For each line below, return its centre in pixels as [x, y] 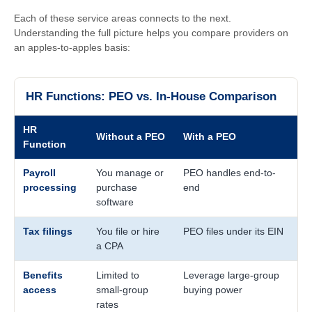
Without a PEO [131, 136]
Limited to [118, 275]
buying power [213, 290]
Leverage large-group [231, 275]
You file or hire [128, 231]
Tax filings [49, 231]
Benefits [43, 275]
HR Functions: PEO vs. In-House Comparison [151, 96]
